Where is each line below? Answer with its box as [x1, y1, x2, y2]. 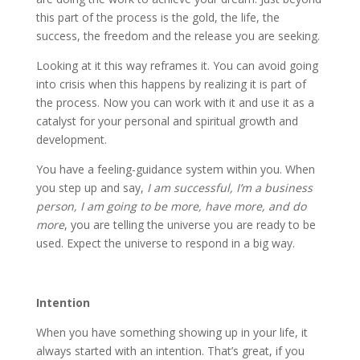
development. [35, 132, 107, 147]
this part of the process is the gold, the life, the [35, 10, 280, 25]
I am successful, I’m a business [146, 180, 313, 195]
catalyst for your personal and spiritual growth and [35, 113, 298, 129]
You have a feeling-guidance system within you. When [35, 162, 315, 177]
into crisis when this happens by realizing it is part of [35, 76, 306, 92]
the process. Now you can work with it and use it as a [35, 95, 314, 110]
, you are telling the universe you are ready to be [63, 217, 316, 232]
